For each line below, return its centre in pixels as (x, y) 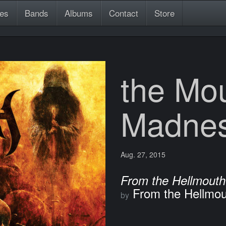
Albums (79, 13)
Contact (124, 13)
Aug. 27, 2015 (143, 154)
